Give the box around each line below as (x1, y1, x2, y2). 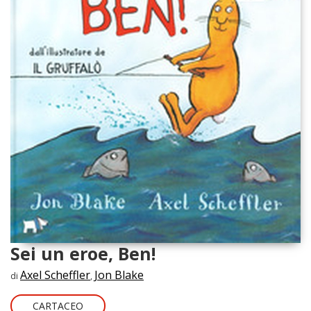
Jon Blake (94, 267, 144, 283)
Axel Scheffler (20, 267, 90, 283)
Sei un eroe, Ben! (10, 242, 155, 266)
